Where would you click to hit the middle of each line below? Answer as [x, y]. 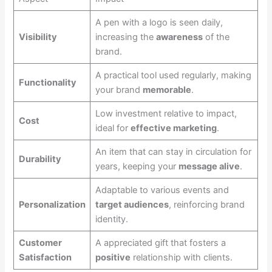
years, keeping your [137, 166]
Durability [40, 159]
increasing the [125, 37]
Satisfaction [45, 257]
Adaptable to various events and [162, 190]
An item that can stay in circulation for [173, 151]
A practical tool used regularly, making [173, 75]
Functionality [47, 82]
